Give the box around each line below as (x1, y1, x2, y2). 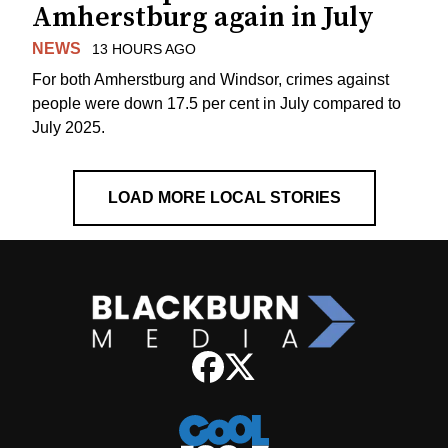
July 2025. (32, 118, 105, 136)
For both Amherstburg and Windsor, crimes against (32, 70, 389, 88)
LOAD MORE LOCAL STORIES (107, 188, 341, 206)
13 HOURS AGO (91, 41, 196, 58)
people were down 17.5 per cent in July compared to (32, 94, 401, 112)
